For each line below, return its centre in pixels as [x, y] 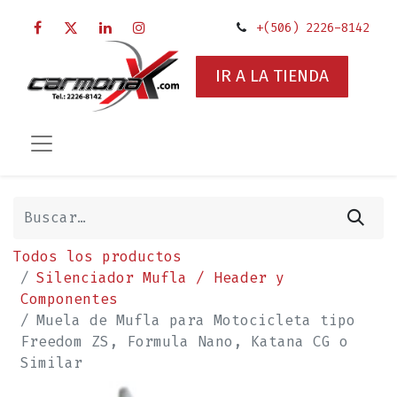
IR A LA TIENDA [272, 76]
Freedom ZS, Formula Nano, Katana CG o [184, 341]
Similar [51, 362]
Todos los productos [97, 256]
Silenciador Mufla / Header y [160, 277]
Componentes [69, 299]
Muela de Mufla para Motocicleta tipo [196, 320]
